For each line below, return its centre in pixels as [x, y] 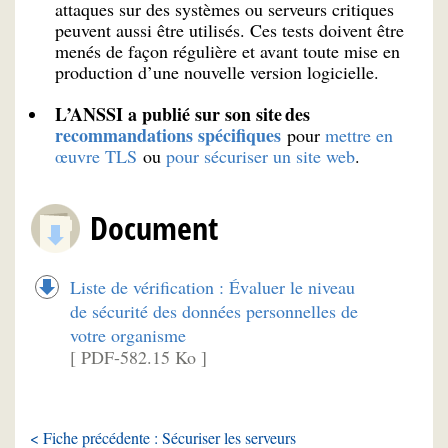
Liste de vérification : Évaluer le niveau [212, 287]
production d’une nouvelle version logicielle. [217, 72]
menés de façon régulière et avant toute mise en [227, 51]
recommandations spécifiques [168, 135]
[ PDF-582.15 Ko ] [138, 357]
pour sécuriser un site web [260, 156]
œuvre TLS [96, 156]
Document [154, 228]
